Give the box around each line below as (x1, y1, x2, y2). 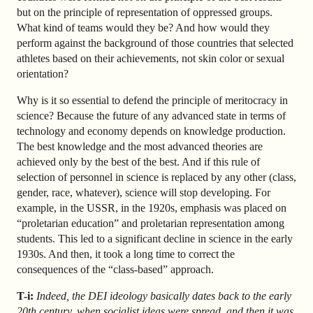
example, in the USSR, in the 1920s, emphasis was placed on (17, 202, 286, 214)
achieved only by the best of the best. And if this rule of (17, 156, 260, 168)
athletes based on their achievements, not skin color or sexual (17, 52, 284, 65)
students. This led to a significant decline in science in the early (17, 233, 293, 245)
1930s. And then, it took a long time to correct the (17, 248, 235, 261)
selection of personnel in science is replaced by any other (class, (17, 171, 296, 184)
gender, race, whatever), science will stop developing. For (17, 187, 270, 199)
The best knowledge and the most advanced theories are (17, 140, 263, 153)
